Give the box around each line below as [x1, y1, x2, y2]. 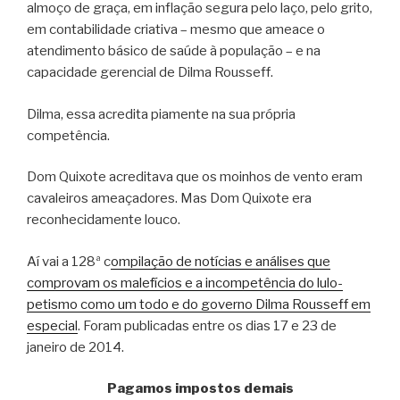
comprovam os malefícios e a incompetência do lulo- [27, 274, 343, 291]
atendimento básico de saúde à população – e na [27, 43, 321, 60]
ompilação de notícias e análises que [111, 253, 330, 270]
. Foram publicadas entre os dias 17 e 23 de [78, 317, 337, 334]
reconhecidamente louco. [27, 212, 180, 229]
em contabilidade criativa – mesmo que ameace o [27, 21, 325, 38]
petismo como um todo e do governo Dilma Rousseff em [27, 296, 371, 312]
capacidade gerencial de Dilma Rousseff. [27, 64, 273, 81]
